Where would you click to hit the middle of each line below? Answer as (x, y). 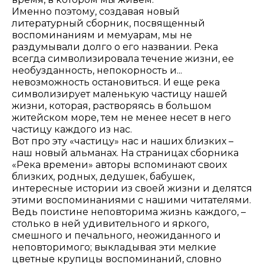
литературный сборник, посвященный (108, 23)
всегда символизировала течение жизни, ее (123, 58)
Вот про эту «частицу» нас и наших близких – (123, 141)
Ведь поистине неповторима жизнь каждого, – (129, 212)
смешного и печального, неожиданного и (116, 235)
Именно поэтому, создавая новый (96, 11)
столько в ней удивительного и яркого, (110, 223)
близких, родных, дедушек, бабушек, (103, 176)
